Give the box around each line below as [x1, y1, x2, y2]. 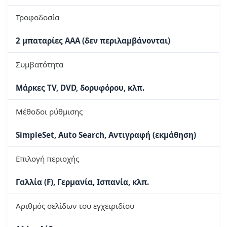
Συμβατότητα [16, 59, 63, 70]
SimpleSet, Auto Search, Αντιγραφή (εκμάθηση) [16, 130, 196, 140]
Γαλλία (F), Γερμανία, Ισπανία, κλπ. [16, 177, 149, 187]
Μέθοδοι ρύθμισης [16, 106, 83, 117]
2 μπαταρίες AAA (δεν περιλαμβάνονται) [16, 35, 170, 46]
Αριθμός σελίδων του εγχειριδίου [16, 201, 134, 211]
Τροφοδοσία [16, 12, 59, 23]
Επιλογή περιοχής [16, 154, 79, 164]
